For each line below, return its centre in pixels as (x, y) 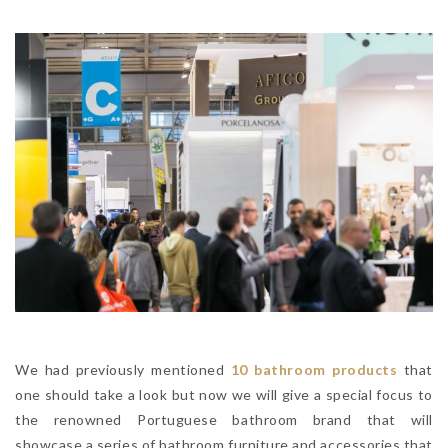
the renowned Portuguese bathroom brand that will (224, 419)
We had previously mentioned (123, 369)
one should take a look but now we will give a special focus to (224, 394)
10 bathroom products (314, 369)
